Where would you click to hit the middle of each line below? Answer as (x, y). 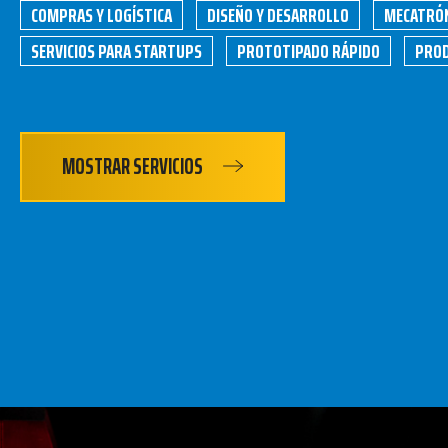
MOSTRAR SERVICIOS (132, 166)
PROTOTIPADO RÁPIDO (308, 51)
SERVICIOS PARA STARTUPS (116, 51)
